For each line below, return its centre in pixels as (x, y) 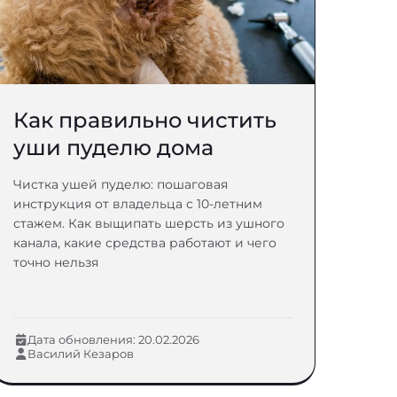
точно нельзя (56, 262)
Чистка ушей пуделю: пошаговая (121, 184)
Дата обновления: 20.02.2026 (114, 339)
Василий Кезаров (81, 354)
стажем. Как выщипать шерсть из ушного (149, 223)
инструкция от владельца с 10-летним (138, 204)
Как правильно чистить (145, 120)
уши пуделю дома (114, 148)
